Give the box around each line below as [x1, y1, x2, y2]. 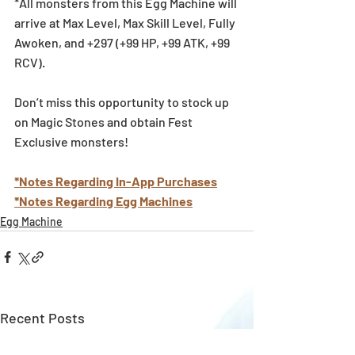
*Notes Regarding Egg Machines [14, 193, 193, 208]
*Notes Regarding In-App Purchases [14, 173, 217, 189]
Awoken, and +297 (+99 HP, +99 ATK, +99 [14, 34, 232, 50]
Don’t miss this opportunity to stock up [14, 94, 231, 109]
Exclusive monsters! [14, 133, 128, 149]
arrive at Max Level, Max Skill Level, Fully [14, 14, 238, 30]
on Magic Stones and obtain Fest [14, 113, 195, 129]
